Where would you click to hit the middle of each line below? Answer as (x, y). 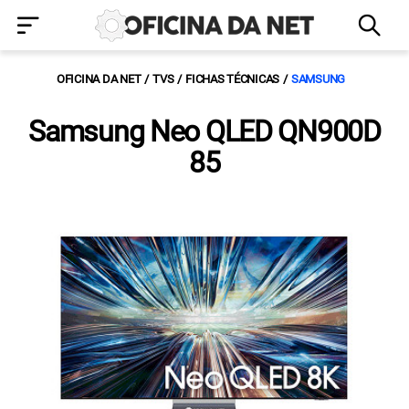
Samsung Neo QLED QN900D (204, 131)
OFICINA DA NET (99, 79)
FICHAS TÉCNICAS (233, 79)
